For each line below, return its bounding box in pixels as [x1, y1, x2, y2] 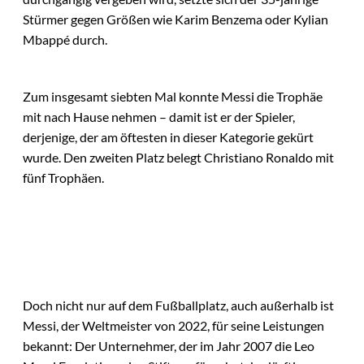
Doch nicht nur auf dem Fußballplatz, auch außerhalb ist [23, 297, 334, 313]
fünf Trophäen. [23, 170, 104, 186]
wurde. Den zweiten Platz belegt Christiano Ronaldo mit [23, 149, 334, 166]
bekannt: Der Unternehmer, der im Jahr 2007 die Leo [23, 337, 314, 353]
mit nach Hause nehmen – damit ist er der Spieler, [23, 109, 295, 125]
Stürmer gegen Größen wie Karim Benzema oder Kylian [23, 11, 328, 28]
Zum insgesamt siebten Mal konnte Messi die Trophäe [23, 89, 323, 105]
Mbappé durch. [23, 32, 107, 48]
